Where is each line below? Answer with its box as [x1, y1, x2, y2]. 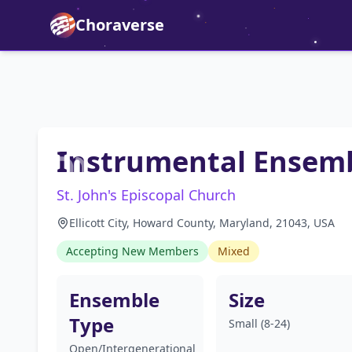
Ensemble [69, 287, 159, 313]
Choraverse [75, 14, 164, 35]
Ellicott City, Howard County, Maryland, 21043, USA [69, 215, 335, 230]
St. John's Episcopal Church [57, 185, 236, 204]
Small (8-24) [228, 316, 290, 331]
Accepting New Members [66, 244, 199, 258]
